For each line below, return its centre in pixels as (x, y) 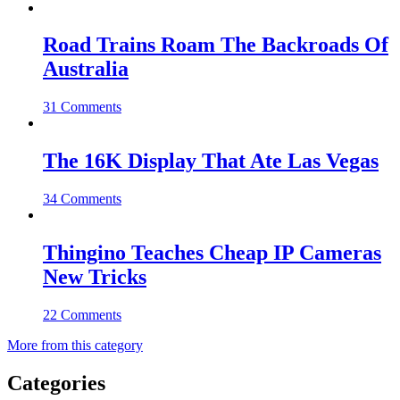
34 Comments (82, 199)
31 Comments (82, 107)
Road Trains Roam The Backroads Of (216, 45)
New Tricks (95, 277)
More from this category (75, 345)
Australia (86, 69)
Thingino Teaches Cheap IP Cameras (212, 253)
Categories (56, 383)
